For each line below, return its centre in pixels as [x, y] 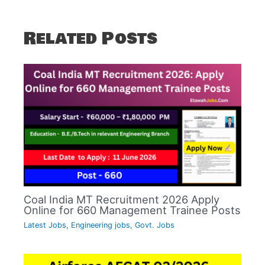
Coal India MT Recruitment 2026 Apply [122, 200]
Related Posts [91, 39]
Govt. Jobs [155, 225]
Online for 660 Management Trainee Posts [132, 210]
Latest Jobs [45, 225]
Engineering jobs [101, 225]
